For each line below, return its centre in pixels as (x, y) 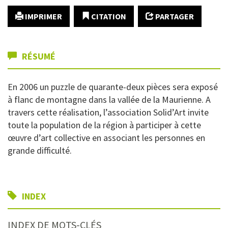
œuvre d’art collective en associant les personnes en (106, 138)
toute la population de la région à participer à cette (104, 125)
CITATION (108, 16)
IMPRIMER (43, 16)
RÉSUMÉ (38, 56)
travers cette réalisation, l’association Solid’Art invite (108, 112)
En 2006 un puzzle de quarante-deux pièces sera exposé (113, 87)
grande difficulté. (40, 150)
